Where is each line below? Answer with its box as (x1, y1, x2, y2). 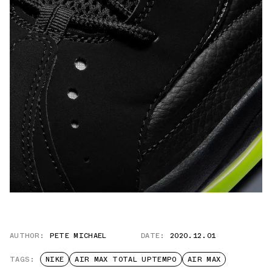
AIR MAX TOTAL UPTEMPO (75, 254, 177, 265)
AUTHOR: (10, 230, 45, 242)
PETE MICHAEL (49, 230, 107, 242)
